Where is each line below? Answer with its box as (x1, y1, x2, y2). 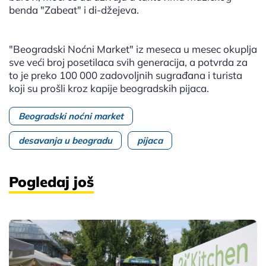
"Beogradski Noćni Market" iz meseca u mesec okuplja (9, 43, 257, 56)
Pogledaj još (9, 173, 94, 191)
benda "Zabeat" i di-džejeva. (9, 4, 139, 17)
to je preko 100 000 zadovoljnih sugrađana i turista (9, 69, 242, 82)
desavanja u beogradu (18, 135, 112, 147)
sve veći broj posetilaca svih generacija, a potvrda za (9, 56, 248, 69)
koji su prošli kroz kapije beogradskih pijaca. (9, 82, 209, 95)
